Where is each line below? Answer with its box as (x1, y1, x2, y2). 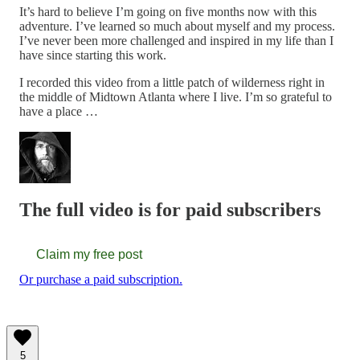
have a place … (19, 104, 98, 118)
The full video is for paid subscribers (19, 198, 321, 220)
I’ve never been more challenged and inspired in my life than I (19, 33, 333, 47)
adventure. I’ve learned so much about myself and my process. (19, 18, 335, 33)
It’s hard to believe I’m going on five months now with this (19, 4, 317, 18)
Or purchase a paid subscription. (19, 272, 182, 286)
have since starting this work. (19, 47, 166, 62)
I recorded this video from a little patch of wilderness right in (19, 75, 325, 89)
